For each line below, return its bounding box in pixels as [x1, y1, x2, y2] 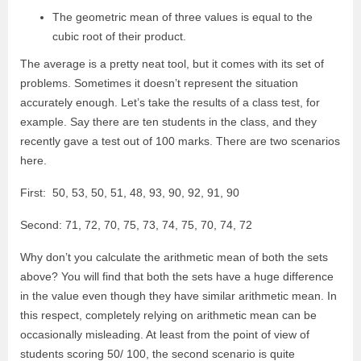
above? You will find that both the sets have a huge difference [20, 270, 334, 284]
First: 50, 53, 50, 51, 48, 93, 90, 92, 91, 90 [20, 186, 239, 200]
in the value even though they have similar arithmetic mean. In [20, 289, 337, 303]
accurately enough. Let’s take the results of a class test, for [20, 96, 320, 110]
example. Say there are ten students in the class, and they [20, 115, 317, 129]
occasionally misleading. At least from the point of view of [20, 328, 309, 342]
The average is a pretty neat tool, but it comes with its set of [20, 57, 324, 71]
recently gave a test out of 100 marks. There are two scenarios [20, 135, 340, 148]
